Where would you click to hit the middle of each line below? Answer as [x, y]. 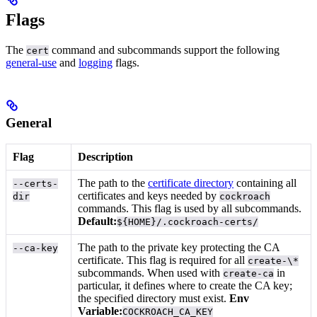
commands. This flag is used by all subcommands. [190, 209]
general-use [31, 62]
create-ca [249, 274]
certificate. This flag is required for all [163, 260]
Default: [98, 221]
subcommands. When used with [151, 273]
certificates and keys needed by [149, 196]
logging [96, 62]
